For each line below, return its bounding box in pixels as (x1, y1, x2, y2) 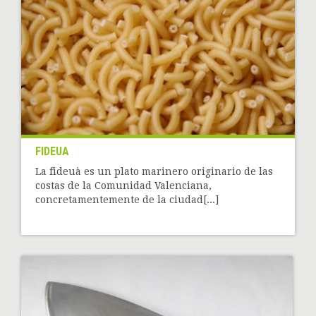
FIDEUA (35, 145, 69, 159)
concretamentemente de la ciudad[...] (35, 194, 219, 206)
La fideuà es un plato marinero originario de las (35, 166, 273, 178)
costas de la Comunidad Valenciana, (35, 180, 212, 192)
